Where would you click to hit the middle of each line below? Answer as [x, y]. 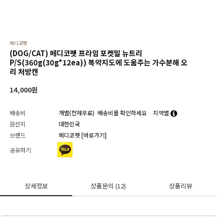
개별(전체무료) [77, 113]
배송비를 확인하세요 [122, 113]
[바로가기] [94, 135]
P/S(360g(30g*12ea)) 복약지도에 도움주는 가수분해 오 [99, 62]
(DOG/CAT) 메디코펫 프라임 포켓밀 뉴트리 [76, 53]
